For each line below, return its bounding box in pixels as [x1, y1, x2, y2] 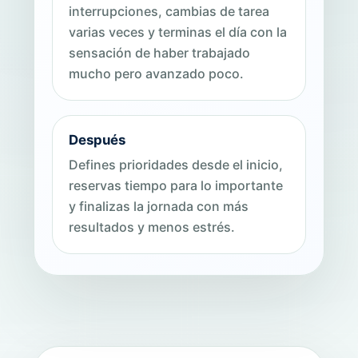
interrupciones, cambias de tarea [69, 3, 269, 19]
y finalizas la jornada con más [69, 198, 249, 214]
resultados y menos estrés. [69, 219, 235, 235]
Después [69, 132, 125, 148]
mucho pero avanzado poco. [69, 66, 244, 82]
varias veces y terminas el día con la [69, 24, 287, 40]
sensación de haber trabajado [69, 45, 250, 61]
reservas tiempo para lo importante [69, 177, 283, 193]
